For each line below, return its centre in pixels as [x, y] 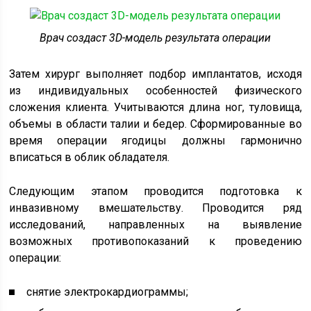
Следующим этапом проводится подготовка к [155, 192]
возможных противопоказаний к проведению [155, 242]
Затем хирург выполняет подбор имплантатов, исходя [155, 74]
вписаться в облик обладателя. [90, 158]
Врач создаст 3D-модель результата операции [155, 38]
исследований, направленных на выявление [155, 225]
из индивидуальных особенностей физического [155, 91]
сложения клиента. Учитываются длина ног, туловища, [155, 108]
